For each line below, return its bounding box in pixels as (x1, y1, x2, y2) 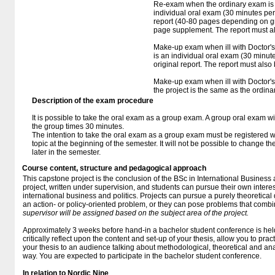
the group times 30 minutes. (32, 122, 124, 131)
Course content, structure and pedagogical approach (22, 164, 206, 172)
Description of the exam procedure (32, 96, 153, 105)
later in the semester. (32, 148, 101, 157)
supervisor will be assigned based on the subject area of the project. (23, 209, 252, 217)
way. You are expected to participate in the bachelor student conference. (23, 252, 261, 260)
